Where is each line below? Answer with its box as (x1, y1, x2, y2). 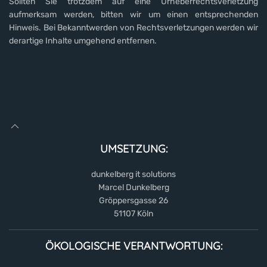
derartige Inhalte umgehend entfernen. (9, 35, 157, 46)
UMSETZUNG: (100, 141, 167, 156)
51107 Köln (114, 208, 153, 219)
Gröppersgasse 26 (99, 195, 168, 206)
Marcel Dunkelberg (98, 182, 169, 193)
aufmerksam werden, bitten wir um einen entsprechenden (9, 9, 258, 20)
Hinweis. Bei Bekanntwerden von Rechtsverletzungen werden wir (9, 22, 258, 33)
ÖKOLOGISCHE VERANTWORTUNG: (45, 238, 222, 253)
